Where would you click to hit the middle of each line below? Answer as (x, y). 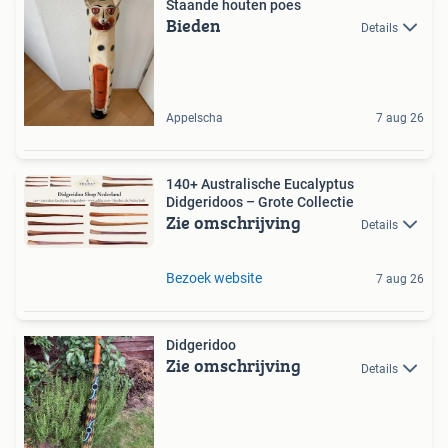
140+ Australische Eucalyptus (260, 183)
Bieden (193, 25)
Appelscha (194, 117)
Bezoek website (214, 278)
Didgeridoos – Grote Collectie (260, 201)
